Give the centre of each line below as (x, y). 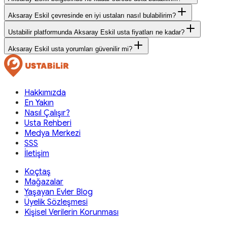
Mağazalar (44, 182)
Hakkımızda (45, 93)
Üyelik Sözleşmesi (56, 202)
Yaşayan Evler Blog (59, 192)
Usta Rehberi (48, 123)
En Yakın (39, 103)
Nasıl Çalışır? (47, 113)
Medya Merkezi (52, 134)
